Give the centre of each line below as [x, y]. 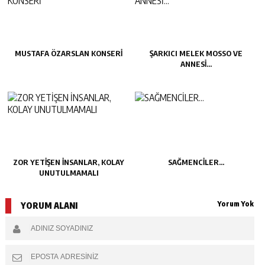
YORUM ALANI [49, 205]
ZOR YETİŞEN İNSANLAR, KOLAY [69, 162]
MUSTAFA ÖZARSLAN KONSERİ [69, 53]
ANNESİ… [196, 64]
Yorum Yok [236, 203]
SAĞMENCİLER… [196, 162]
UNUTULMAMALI [69, 172]
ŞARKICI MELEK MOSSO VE [196, 53]
